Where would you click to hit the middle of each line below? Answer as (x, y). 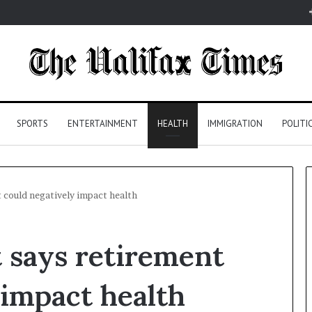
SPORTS (32, 123)
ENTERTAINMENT (102, 123)
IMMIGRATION (235, 123)
